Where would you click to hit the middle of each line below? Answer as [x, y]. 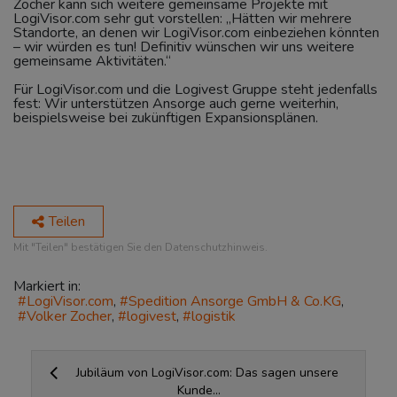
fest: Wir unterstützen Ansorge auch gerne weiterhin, [176, 103]
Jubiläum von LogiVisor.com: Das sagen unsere [207, 373]
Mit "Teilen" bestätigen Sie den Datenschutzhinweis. [140, 247]
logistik [214, 317]
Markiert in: [47, 286]
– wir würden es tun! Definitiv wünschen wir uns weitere [184, 47]
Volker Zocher [69, 317]
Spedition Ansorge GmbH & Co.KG [235, 301]
